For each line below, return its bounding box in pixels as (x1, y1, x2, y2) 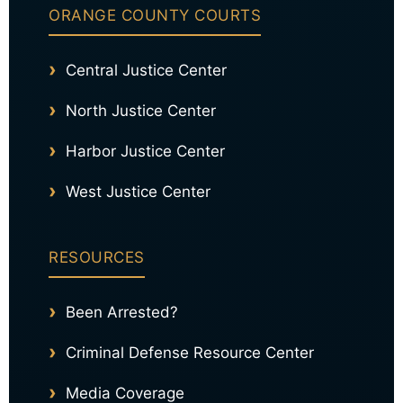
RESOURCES (49, 248, 145, 267)
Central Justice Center (66, 61, 227, 80)
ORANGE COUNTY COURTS (49, 6, 261, 25)
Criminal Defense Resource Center (66, 344, 314, 363)
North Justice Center (66, 102, 216, 121)
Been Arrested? (66, 303, 178, 322)
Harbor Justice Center (66, 142, 225, 161)
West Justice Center (66, 183, 210, 201)
